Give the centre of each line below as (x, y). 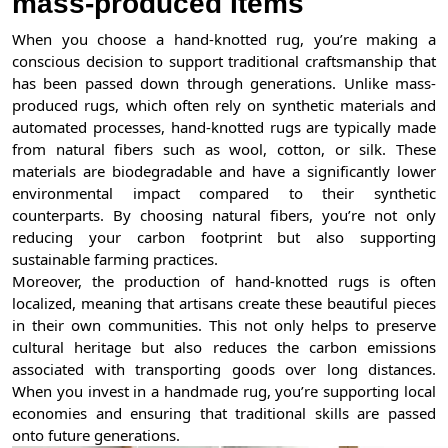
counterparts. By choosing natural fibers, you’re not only (224, 215)
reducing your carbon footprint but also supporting (224, 237)
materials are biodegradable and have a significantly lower (224, 171)
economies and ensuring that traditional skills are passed (224, 413)
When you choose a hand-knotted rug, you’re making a (224, 39)
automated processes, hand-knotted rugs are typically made (224, 127)
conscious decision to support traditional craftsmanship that (224, 61)
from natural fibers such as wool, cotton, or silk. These (224, 149)
